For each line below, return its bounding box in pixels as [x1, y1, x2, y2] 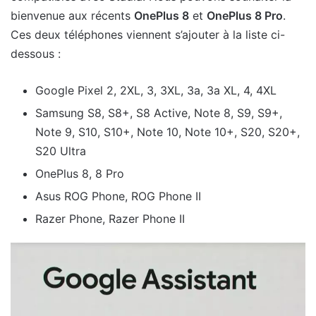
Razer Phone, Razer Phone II [35, 211, 185, 226]
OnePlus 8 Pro [207, 8, 283, 23]
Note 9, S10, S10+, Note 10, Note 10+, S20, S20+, [35, 124, 300, 139]
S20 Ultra [35, 143, 86, 158]
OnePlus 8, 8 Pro [35, 166, 124, 181]
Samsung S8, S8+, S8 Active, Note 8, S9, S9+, [35, 105, 282, 120]
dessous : [11, 46, 61, 61]
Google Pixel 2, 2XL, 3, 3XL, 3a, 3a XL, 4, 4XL [35, 83, 276, 97]
